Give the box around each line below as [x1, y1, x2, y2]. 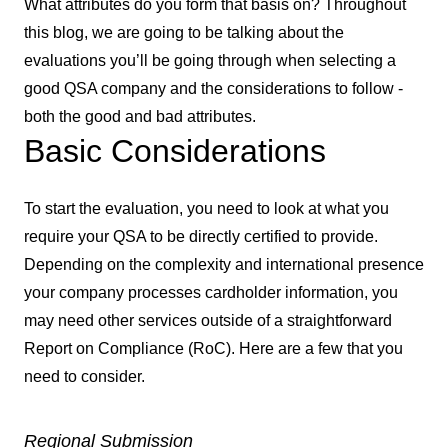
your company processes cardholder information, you [24, 284, 398, 301]
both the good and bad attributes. [24, 108, 256, 125]
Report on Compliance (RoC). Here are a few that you [24, 340, 403, 357]
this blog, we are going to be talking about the [24, 24, 344, 41]
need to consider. [24, 368, 145, 385]
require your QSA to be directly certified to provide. [24, 228, 378, 245]
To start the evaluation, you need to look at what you [24, 200, 389, 217]
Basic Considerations [24, 133, 326, 169]
